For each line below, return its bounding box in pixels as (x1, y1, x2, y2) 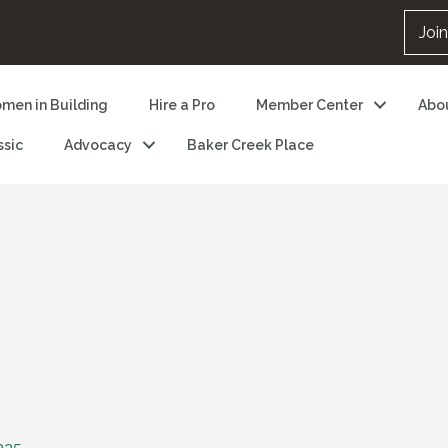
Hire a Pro (148, 96, 215, 113)
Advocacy (63, 136, 132, 153)
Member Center (255, 96, 363, 113)
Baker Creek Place (186, 136, 314, 153)
